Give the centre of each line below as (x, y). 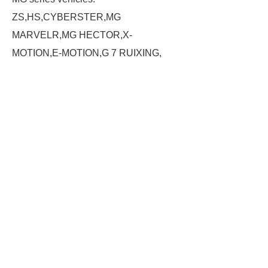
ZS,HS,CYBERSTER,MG (66, 17)
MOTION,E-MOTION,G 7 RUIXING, (87, 53)
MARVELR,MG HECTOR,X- (72, 35)
